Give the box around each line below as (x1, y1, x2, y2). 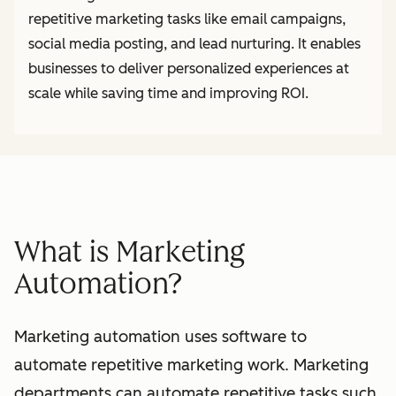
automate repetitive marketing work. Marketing (14, 355, 369, 376)
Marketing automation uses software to (14, 327, 307, 347)
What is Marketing (14, 234, 245, 269)
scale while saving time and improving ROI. (28, 85, 308, 102)
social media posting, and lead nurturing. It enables (28, 35, 361, 52)
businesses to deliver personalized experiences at (28, 60, 349, 77)
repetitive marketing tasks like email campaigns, (28, 11, 346, 27)
